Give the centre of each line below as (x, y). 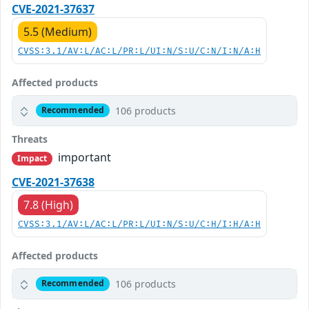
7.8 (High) (48, 205)
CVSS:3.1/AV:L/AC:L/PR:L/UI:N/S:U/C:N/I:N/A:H (139, 51)
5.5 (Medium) (58, 31)
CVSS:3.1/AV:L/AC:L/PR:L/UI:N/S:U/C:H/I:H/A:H (139, 224)
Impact (32, 158)
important (83, 157)
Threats (30, 139)
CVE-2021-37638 (53, 182)
